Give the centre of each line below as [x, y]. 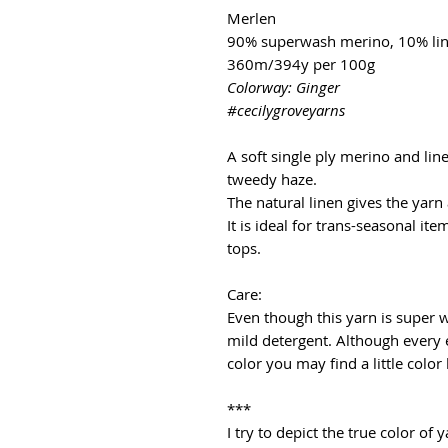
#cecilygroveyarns [286, 109]
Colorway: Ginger [283, 86]
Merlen [251, 17]
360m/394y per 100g [301, 63]
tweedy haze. [274, 178]
